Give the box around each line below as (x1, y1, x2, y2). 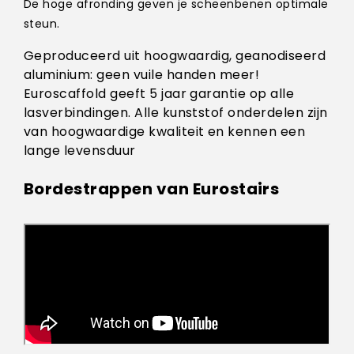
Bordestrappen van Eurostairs (24, 178, 280, 201)
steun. (24, 16, 60, 32)
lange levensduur (24, 141, 136, 160)
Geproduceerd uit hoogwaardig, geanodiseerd (24, 47, 326, 66)
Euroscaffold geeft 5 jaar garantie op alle (24, 85, 295, 104)
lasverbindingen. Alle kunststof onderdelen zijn (24, 104, 328, 122)
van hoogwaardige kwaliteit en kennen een (24, 122, 306, 141)
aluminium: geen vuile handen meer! (24, 66, 260, 85)
